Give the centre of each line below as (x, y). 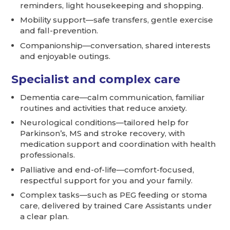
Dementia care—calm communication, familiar (113, 97)
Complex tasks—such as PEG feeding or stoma (114, 195)
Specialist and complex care (96, 79)
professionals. (48, 155)
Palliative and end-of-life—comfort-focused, (107, 169)
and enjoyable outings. (65, 56)
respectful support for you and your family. (107, 180)
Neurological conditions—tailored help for (105, 123)
